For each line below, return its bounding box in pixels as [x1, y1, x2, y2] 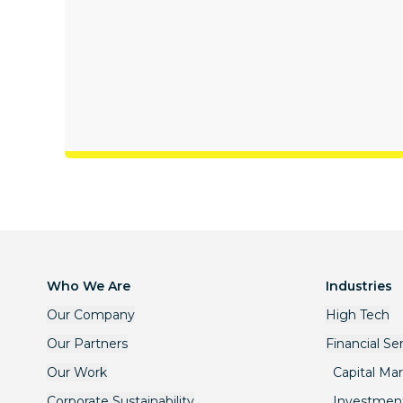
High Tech [326, 307, 390, 324]
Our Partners [47, 336, 128, 353]
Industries [326, 278, 392, 295]
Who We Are [47, 278, 130, 295]
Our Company [47, 307, 135, 324]
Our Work [47, 364, 107, 381]
